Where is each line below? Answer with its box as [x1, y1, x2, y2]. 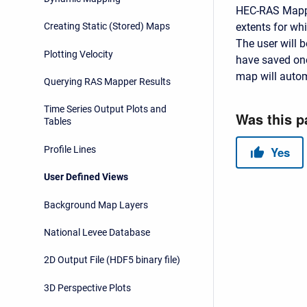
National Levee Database [44, 226, 150, 238]
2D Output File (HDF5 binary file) [44, 254, 180, 266]
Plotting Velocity [44, 48, 113, 60]
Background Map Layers [44, 199, 148, 210]
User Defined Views [44, 171, 128, 183]
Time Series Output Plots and [44, 103, 167, 115]
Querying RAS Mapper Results [44, 76, 171, 88]
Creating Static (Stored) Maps [44, 21, 170, 32]
